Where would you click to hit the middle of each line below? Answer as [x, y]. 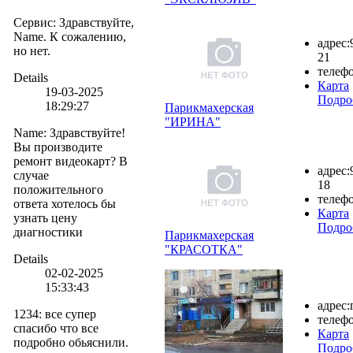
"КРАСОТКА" [204, 249]
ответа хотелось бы [65, 203]
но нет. [32, 50]
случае [31, 175]
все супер [71, 314]
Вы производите [58, 147]
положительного [58, 189]
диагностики [48, 232]
